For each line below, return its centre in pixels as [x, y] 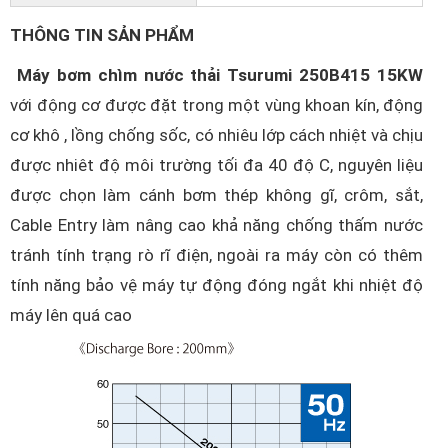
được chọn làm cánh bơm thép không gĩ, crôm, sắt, [216, 195]
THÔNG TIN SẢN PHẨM [102, 35]
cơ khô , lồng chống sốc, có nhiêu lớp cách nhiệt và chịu [216, 135]
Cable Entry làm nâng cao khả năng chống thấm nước [216, 225]
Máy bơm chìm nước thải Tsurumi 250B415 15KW [219, 75]
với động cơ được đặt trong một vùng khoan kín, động [216, 105]
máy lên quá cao [73, 315]
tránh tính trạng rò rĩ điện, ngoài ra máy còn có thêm [216, 255]
